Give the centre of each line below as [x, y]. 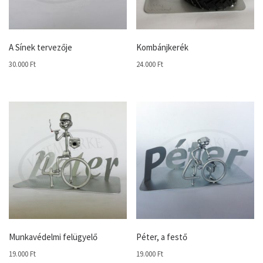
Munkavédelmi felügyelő [53, 237]
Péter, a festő [162, 237]
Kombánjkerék [163, 48]
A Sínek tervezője [41, 48]
